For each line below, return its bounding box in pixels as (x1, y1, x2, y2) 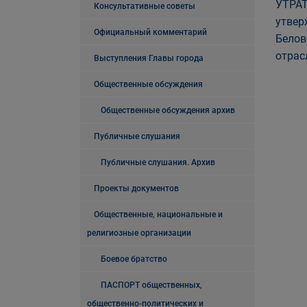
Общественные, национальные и (94, 210, 223, 219)
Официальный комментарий (94, 27, 207, 37)
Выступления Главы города (94, 53, 204, 63)
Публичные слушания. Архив (101, 158, 215, 167)
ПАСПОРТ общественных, (101, 280, 202, 290)
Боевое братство (101, 254, 167, 264)
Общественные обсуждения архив (101, 106, 235, 115)
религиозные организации (87, 228, 191, 238)
